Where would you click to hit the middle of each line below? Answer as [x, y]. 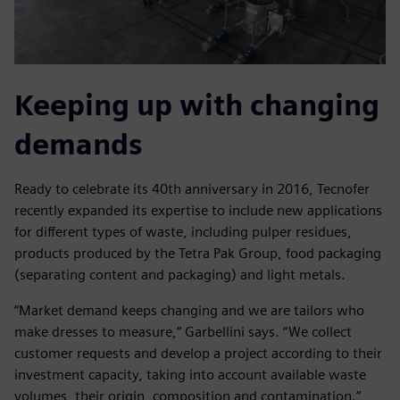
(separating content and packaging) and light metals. [180, 275]
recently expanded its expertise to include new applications [198, 211]
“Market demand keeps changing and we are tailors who [189, 311]
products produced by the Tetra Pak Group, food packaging [198, 254]
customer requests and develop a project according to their [198, 354]
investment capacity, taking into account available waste [190, 375]
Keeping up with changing [197, 105]
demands [78, 145]
